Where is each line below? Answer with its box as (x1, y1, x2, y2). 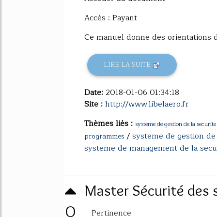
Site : (84, 97, 105, 110)
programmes (84, 130, 124, 142)
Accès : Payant (84, 11, 137, 24)
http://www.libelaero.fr (105, 97, 189, 110)
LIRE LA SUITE (104, 60, 153, 70)
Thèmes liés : (84, 117, 135, 130)
